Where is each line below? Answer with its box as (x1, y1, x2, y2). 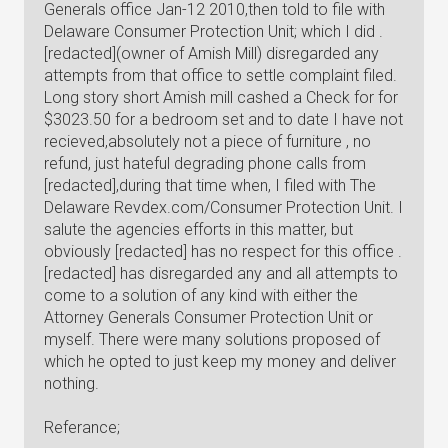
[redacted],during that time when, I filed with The (44, 176, 376, 195)
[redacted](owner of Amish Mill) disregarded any (44, 44, 379, 63)
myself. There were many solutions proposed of (44, 330, 380, 349)
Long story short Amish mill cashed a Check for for (44, 88, 398, 107)
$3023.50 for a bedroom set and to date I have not (44, 110, 403, 129)
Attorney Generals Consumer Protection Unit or (44, 308, 373, 327)
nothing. (44, 374, 99, 393)
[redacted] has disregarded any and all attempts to (44, 264, 398, 283)
